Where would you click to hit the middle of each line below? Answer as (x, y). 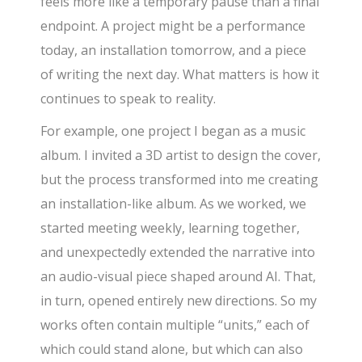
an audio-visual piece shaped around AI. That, (179, 277)
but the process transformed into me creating (180, 180)
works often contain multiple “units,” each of (175, 325)
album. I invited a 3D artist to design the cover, (181, 156)
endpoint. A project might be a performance (173, 26)
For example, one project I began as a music (173, 131)
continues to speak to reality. (128, 99)
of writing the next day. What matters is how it (180, 75)
